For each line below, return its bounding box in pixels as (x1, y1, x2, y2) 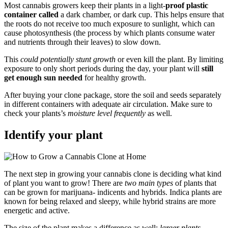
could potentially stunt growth (20, 54, 116, 64)
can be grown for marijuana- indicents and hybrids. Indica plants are (4, 187, 222, 196)
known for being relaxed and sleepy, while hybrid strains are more (4, 196, 216, 206)
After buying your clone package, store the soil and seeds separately (4, 90, 221, 99)
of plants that (173, 178, 216, 187)
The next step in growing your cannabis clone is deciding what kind (4, 169, 221, 178)
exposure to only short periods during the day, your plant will (4, 64, 202, 73)
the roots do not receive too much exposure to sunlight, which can (4, 19, 215, 28)
